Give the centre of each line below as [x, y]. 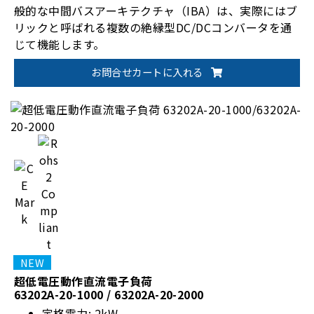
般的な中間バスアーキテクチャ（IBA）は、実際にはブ [156, 10]
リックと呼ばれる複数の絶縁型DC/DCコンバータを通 [153, 27]
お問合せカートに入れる [149, 71]
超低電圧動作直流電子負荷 [83, 281]
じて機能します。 [60, 44]
